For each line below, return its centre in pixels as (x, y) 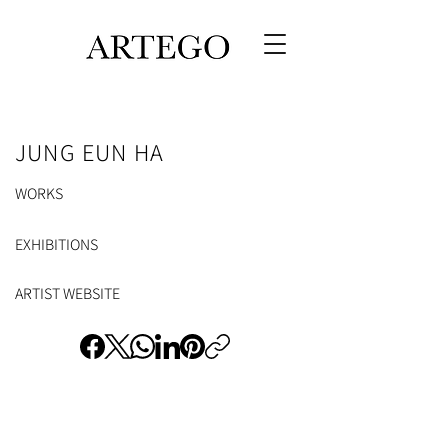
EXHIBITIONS (56, 244)
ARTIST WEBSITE (67, 293)
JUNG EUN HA (90, 152)
